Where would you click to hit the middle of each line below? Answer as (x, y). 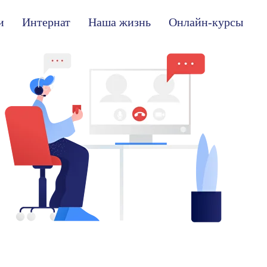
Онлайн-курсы (206, 22)
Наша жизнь (119, 22)
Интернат (46, 22)
